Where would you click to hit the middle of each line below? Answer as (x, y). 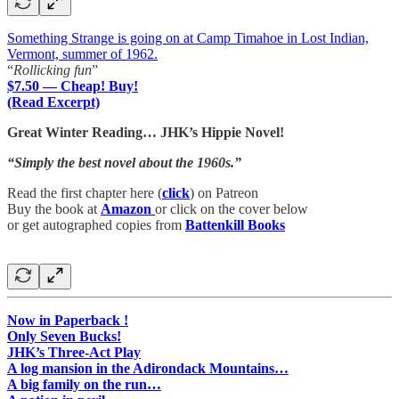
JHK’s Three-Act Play (74, 352)
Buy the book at (54, 208)
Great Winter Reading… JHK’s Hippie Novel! (146, 132)
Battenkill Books (235, 224)
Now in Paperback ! (68, 320)
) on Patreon (224, 192)
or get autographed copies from (96, 224)
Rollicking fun (53, 69)
